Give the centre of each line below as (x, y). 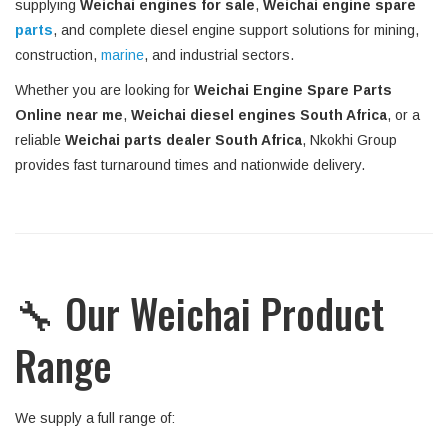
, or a (403, 115)
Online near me (69, 115)
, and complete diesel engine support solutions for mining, (236, 30)
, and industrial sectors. (219, 55)
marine (122, 55)
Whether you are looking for (104, 90)
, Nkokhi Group (349, 140)
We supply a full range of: (95, 418)
